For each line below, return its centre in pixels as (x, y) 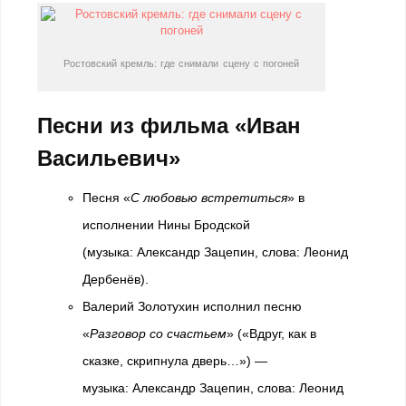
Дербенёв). (116, 279)
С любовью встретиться (209, 198)
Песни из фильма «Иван (169, 126)
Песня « (106, 198)
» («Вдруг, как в (271, 333)
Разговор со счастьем (158, 333)
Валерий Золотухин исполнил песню (192, 306)
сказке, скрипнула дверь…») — (175, 361)
